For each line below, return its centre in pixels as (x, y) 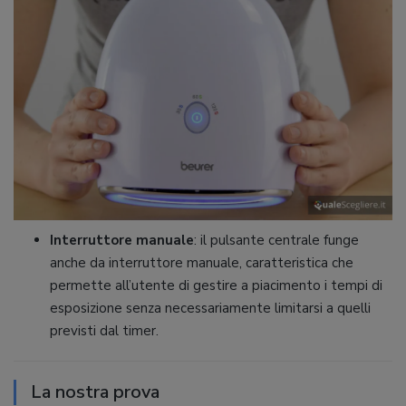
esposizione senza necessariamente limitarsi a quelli (210, 308)
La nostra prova (95, 391)
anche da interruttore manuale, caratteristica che (202, 262)
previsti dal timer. (104, 330)
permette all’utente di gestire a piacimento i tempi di (216, 285)
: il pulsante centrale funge (276, 240)
